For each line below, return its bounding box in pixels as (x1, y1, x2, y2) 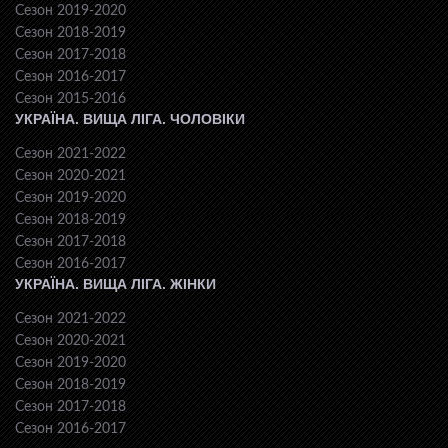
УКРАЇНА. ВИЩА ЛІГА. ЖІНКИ (15, 275, 216, 292)
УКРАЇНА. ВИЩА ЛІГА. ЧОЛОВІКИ (15, 110, 245, 127)
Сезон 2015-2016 (15, 91, 126, 106)
